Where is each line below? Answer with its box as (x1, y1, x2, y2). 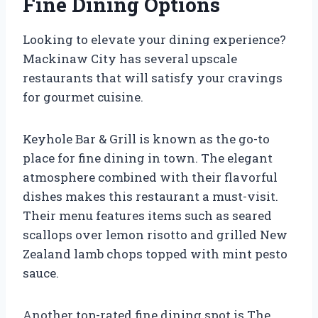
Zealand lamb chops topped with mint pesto (23, 245, 287, 262)
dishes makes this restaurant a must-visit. (23, 187, 278, 204)
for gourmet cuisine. (23, 88, 143, 105)
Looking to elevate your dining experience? (23, 31, 286, 48)
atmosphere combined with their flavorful (23, 168, 278, 185)
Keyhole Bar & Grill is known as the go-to (23, 130, 270, 147)
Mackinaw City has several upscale (23, 50, 237, 67)
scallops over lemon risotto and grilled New (23, 226, 287, 243)
